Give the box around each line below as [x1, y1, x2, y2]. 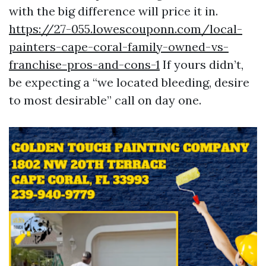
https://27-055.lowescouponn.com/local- [9, 21, 242, 36]
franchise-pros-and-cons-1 [9, 57, 160, 72]
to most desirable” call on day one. [9, 93, 201, 107]
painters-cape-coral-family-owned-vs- [9, 39, 229, 54]
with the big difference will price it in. [9, 4, 218, 18]
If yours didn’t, [160, 57, 243, 72]
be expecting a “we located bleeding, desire [9, 75, 249, 90]
